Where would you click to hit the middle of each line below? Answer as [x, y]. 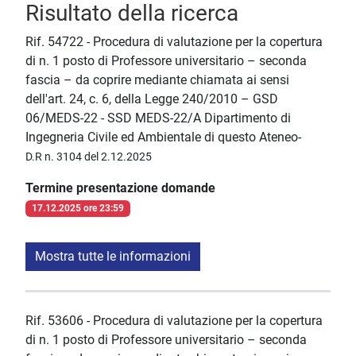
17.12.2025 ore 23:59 [77, 209]
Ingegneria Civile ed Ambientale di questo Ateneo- [163, 137]
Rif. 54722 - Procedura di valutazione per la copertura [174, 42]
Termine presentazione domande [120, 188]
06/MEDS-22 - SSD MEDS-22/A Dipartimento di [158, 118]
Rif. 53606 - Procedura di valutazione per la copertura [174, 321]
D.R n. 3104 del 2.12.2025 [89, 157]
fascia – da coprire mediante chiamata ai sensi [157, 80]
